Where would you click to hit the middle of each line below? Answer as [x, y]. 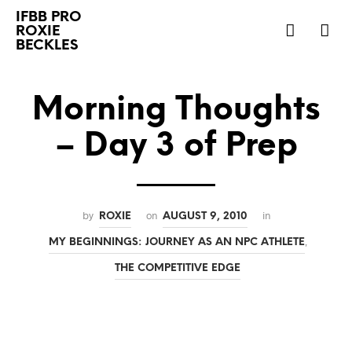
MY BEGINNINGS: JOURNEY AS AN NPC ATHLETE [176, 242]
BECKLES [47, 46]
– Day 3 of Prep [176, 147]
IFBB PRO [49, 18]
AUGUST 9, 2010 [205, 216]
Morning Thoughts [176, 110]
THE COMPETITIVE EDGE [178, 268]
